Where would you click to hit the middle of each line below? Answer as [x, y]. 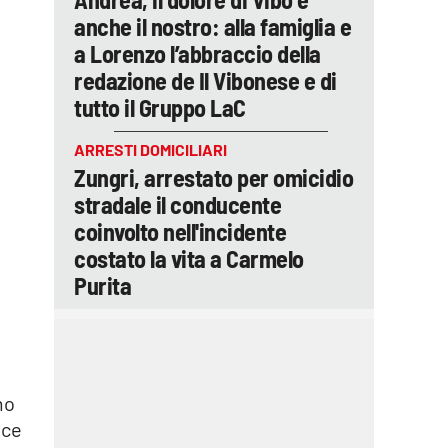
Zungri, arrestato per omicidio [213, 177]
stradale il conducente [177, 204]
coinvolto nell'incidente [180, 231]
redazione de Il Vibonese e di [205, 80]
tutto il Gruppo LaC [160, 107]
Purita [102, 285]
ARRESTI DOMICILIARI [150, 149]
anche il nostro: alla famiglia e [212, 26]
